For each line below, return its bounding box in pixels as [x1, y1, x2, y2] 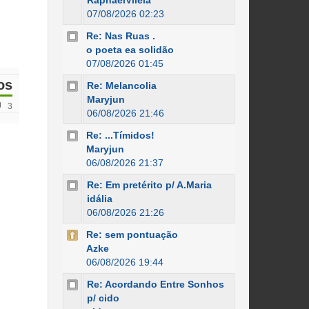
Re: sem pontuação [86, 229, 178, 240]
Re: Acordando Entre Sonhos [86, 279, 224, 290]
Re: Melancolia [86, 80, 157, 91]
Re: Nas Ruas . [86, 30, 155, 41]
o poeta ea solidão [86, 44, 174, 55]
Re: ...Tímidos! [86, 130, 154, 141]
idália [86, 193, 112, 204]
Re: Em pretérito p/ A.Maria [86, 179, 212, 190]
